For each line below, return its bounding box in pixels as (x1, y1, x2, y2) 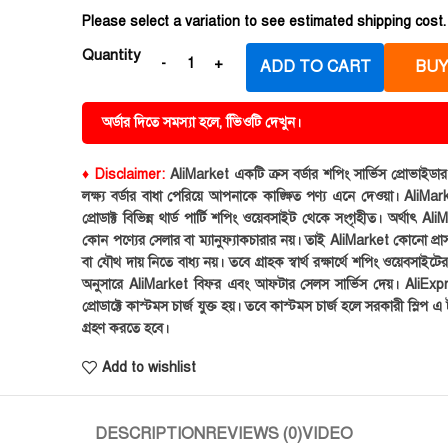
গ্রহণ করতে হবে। (82, 320, 170, 337)
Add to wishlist (101, 358, 196, 376)
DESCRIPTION (95, 424, 205, 444)
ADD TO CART (259, 57, 371, 77)
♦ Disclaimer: (82, 166, 171, 183)
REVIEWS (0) (205, 424, 302, 444)
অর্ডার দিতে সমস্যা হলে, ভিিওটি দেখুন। (102, 114, 302, 131)
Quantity (82, 46, 142, 64)
